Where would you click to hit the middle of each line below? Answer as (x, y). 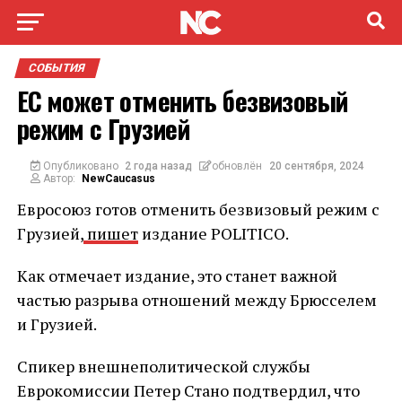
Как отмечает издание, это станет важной (177, 275)
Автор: (57, 179)
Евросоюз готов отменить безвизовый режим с (198, 209)
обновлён (237, 166)
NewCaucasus (119, 179)
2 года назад (159, 166)
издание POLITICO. (213, 233)
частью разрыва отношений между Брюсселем (197, 300)
